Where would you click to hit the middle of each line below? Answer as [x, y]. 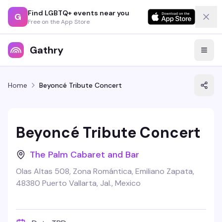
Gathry [47, 50]
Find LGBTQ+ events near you [79, 13]
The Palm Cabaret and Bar [84, 155]
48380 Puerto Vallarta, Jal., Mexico [78, 183]
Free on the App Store [59, 22]
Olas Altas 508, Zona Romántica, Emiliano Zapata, [105, 171]
